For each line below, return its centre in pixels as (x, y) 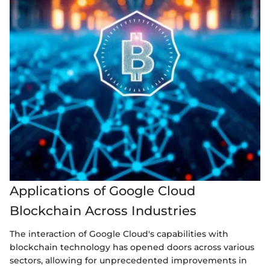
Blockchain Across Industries (103, 211)
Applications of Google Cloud (102, 191)
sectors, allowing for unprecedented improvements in (128, 260)
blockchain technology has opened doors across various (132, 247)
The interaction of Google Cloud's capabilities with (119, 234)
